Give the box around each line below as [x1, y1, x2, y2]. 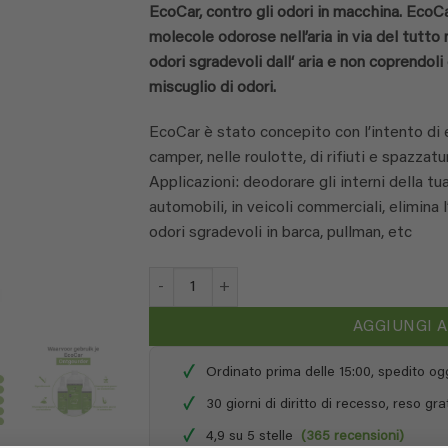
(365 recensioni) [301, 429, 405, 444]
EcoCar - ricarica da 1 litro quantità [148, 270, 374, 286]
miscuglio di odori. [149, 79, 276, 96]
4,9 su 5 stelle [206, 429, 302, 444]
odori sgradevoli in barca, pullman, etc [149, 225, 412, 242]
